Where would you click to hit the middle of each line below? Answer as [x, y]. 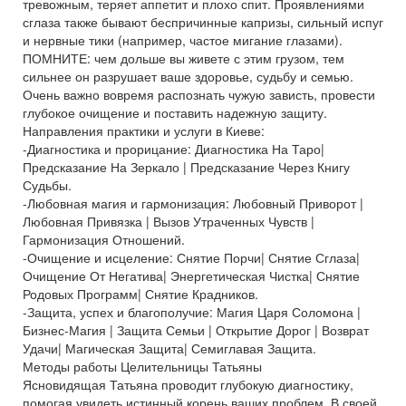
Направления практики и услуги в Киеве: [144, 130]
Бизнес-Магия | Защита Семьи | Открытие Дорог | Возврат [196, 330]
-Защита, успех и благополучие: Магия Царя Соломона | [192, 312]
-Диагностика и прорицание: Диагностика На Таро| [174, 149]
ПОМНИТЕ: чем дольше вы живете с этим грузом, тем [184, 58]
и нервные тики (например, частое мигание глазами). [183, 40]
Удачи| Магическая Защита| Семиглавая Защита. [169, 348]
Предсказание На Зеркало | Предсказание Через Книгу [186, 167]
